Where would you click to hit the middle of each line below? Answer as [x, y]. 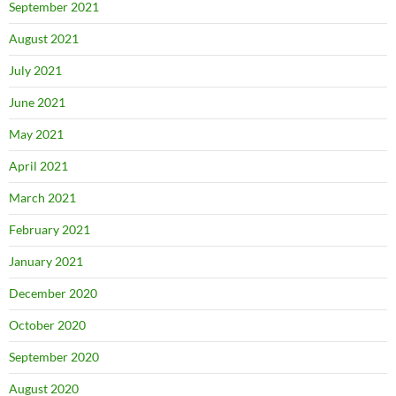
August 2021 [44, 39]
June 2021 [37, 103]
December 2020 [53, 293]
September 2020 [54, 357]
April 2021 [38, 166]
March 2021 [42, 198]
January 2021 [46, 262]
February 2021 [49, 230]
